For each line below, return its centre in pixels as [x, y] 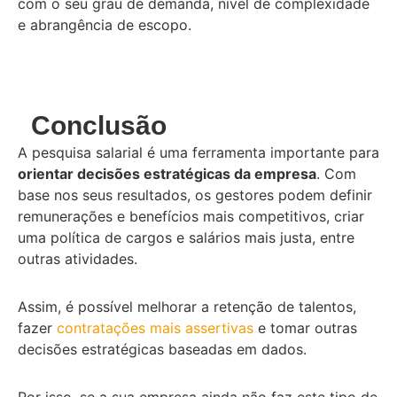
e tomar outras [305, 327]
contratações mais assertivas [155, 327]
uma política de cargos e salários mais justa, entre [186, 237]
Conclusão [99, 125]
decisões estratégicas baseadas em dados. [162, 349]
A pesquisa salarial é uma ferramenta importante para [198, 152]
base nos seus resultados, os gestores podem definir [195, 195]
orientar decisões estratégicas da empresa [167, 173]
